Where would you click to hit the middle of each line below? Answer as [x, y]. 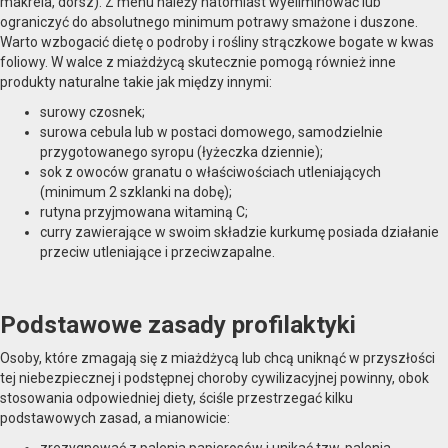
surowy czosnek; [92, 112]
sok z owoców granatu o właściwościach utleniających [210, 172]
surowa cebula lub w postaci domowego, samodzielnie [211, 132]
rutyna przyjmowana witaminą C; [144, 212]
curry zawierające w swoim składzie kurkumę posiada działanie [239, 232]
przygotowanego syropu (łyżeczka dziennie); [181, 152]
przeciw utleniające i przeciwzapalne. [157, 252]
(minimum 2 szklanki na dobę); [136, 192]
